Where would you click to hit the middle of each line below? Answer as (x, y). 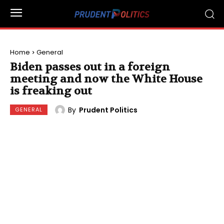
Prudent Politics (108, 110)
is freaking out (51, 91)
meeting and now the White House (106, 79)
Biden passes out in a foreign (90, 67)
